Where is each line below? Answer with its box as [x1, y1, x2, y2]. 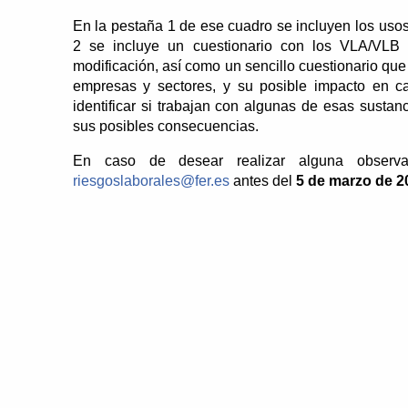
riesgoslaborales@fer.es [72, 172, 229, 189]
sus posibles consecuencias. [72, 117, 259, 134]
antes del [229, 172, 296, 189]
